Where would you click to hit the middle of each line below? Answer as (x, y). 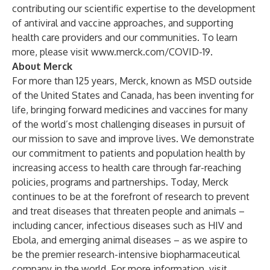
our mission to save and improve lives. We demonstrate (133, 139)
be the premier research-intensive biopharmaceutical (126, 254)
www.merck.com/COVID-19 (151, 52)
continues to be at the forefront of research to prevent (131, 196)
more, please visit (52, 52)
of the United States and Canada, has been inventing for (133, 95)
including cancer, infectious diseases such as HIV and (127, 225)
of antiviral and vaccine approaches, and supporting (123, 23)
